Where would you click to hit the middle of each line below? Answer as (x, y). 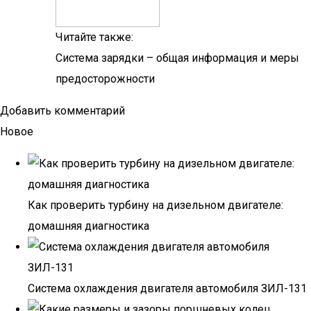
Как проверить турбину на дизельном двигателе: (155, 205)
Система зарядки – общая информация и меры (177, 58)
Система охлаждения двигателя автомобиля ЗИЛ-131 (167, 288)
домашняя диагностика (89, 226)
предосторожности (105, 79)
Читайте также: (94, 37)
